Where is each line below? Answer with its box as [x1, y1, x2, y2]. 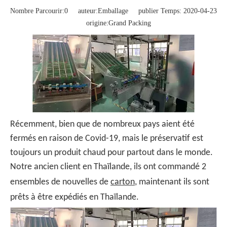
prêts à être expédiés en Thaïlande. [10, 192, 139, 202]
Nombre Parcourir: [10, 7, 64, 15]
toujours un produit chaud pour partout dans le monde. [10, 147, 213, 158]
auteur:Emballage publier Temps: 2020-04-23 [68, 7, 217, 15]
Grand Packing [108, 19, 151, 27]
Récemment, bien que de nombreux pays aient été [10, 119, 195, 129]
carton [110, 177, 135, 187]
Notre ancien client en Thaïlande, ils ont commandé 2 [10, 162, 206, 172]
